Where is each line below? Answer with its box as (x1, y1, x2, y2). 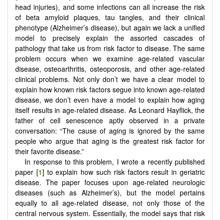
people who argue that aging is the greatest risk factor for (15, 136, 205, 146)
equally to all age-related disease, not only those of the (15, 197, 205, 208)
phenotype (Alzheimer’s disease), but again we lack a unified (15, 22, 205, 32)
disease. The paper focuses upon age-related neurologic (15, 177, 205, 187)
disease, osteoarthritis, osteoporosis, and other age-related (15, 63, 205, 74)
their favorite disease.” (15, 146, 84, 156)
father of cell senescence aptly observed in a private (15, 115, 205, 125)
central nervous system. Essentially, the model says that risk (15, 208, 205, 218)
